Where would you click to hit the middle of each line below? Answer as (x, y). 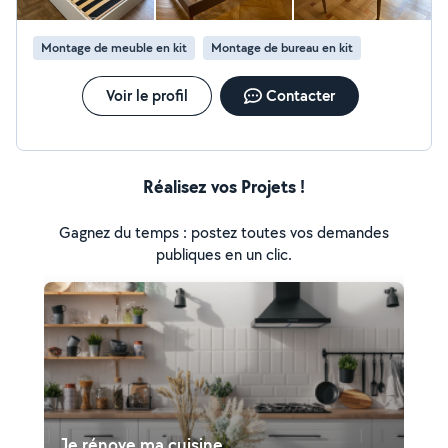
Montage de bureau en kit (282, 47)
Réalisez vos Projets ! (224, 186)
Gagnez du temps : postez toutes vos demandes (224, 232)
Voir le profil (146, 95)
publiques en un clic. (224, 254)
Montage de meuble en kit (114, 47)
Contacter (300, 95)
